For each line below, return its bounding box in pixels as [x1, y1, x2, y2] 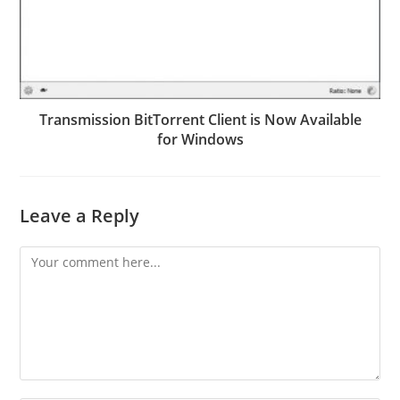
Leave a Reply [20, 203, 140, 228]
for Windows [156, 129, 244, 149]
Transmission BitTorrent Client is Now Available [38, 109, 362, 129]
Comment [19, 247, 78, 265]
